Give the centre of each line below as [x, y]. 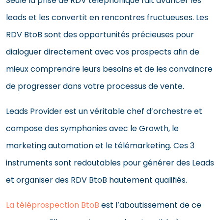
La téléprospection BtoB [53, 205]
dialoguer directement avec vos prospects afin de [103, 52]
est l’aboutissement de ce [150, 205]
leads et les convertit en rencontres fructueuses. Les [107, 17]
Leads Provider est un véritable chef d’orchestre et [104, 111]
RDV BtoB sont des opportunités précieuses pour [100, 34]
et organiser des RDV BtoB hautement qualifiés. [96, 180]
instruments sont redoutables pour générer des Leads [110, 163]
